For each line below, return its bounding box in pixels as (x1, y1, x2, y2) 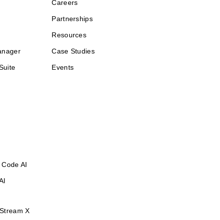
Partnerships (52, 14, 93, 23)
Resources (52, 30, 87, 39)
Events (52, 63, 74, 71)
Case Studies (52, 47, 95, 55)
